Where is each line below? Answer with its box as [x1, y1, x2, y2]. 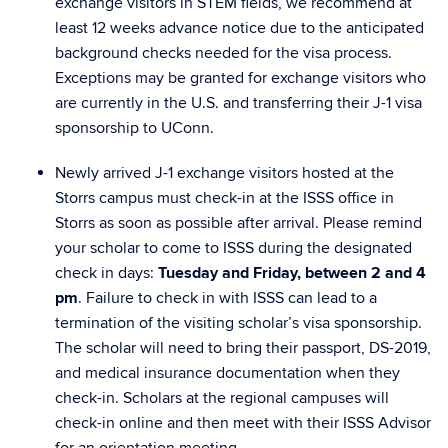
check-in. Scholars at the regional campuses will [55, 388, 389, 408]
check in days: [55, 263, 158, 283]
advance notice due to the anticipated [155, 18, 424, 38]
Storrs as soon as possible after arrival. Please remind [55, 213, 422, 233]
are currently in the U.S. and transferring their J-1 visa [55, 93, 422, 113]
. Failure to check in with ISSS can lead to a [78, 288, 377, 308]
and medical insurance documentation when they [55, 363, 400, 383]
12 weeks [92, 18, 155, 38]
